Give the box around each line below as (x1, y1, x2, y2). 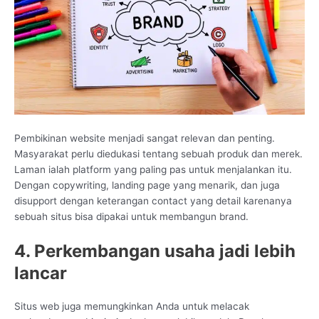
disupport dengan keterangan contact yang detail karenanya (14, 195, 292, 207)
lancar (14, 262, 67, 283)
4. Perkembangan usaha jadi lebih (14, 240, 296, 261)
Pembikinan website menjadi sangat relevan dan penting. (14, 132, 275, 145)
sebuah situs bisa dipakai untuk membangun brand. (14, 211, 249, 223)
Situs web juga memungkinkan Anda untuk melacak (14, 300, 249, 312)
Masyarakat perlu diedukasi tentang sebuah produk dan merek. (14, 148, 303, 160)
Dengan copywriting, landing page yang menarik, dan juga (14, 179, 280, 192)
